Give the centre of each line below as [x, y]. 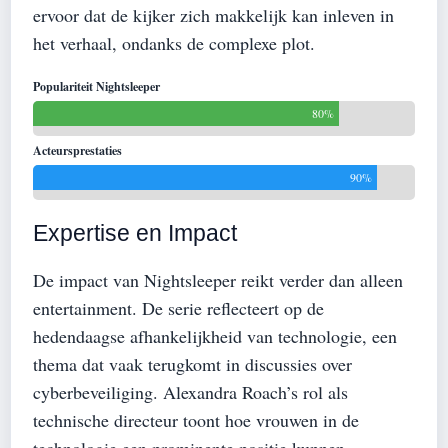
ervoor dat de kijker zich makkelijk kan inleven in [213, 14]
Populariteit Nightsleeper [96, 86]
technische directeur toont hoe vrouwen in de [196, 419]
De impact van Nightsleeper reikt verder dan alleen [218, 279]
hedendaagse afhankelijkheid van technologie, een [215, 335]
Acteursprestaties [77, 150]
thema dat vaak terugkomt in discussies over [192, 363]
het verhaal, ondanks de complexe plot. [174, 42]
